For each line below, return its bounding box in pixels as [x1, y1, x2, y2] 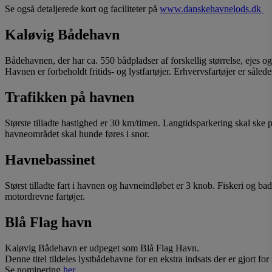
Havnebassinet [5, 152, 95, 168]
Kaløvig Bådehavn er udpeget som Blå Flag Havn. [5, 242, 199, 253]
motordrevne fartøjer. [5, 191, 85, 202]
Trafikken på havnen [5, 89, 134, 106]
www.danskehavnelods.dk [160, 4, 263, 15]
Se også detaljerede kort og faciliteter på [5, 4, 160, 15]
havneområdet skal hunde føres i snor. [5, 129, 149, 140]
